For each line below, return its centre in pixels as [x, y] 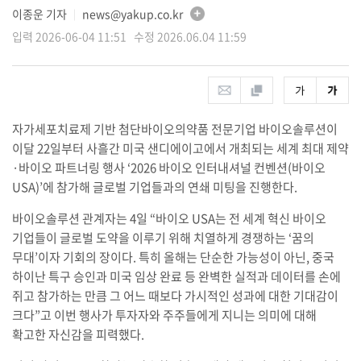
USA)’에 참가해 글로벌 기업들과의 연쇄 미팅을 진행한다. [154, 187]
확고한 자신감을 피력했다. [78, 334]
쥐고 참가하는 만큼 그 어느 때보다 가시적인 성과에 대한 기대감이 [175, 295]
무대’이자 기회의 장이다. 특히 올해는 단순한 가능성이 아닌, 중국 [173, 257]
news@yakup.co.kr [132, 13]
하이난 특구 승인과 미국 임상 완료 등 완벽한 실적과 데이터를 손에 [176, 276]
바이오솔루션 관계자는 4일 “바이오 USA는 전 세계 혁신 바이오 [169, 218]
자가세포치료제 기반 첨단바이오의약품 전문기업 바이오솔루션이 [174, 129]
